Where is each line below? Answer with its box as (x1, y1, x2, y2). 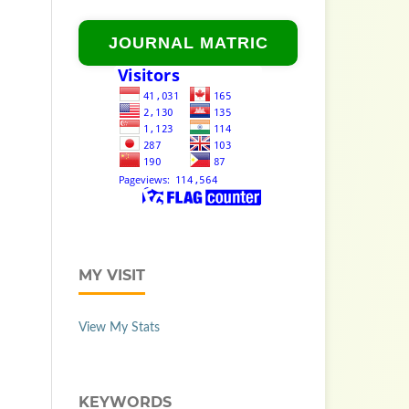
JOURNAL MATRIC (108, 34, 268, 53)
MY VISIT (79, 267, 145, 285)
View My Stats (79, 321, 160, 335)
